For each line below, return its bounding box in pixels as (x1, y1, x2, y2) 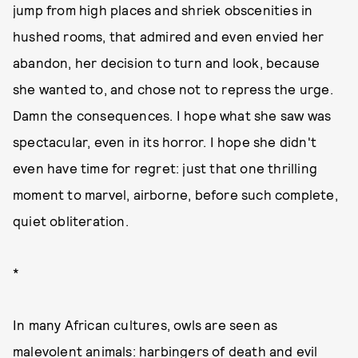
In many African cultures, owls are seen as (13, 316, 278, 332)
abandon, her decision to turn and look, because (13, 54, 320, 70)
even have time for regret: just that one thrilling (13, 160, 318, 176)
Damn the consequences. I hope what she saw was (13, 107, 332, 123)
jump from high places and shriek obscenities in (13, 2, 313, 18)
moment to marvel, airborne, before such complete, (13, 186, 338, 202)
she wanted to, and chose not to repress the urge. (13, 81, 333, 97)
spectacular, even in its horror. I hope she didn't (13, 133, 317, 149)
